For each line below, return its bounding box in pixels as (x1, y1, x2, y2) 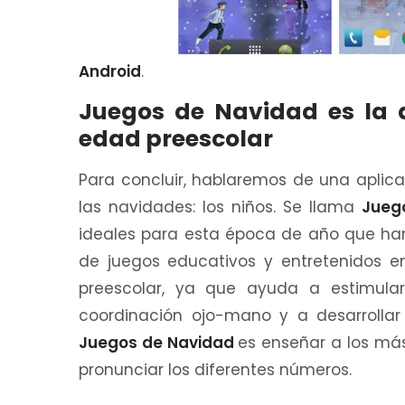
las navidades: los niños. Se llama (79, 196, 363, 219)
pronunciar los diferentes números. (79, 359, 352, 381)
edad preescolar (79, 123, 273, 155)
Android (79, 61, 141, 83)
